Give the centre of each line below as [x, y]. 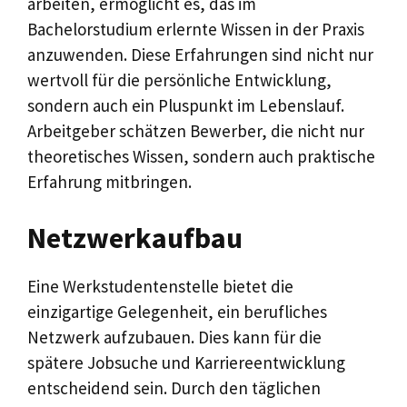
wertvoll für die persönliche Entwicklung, [179, 80]
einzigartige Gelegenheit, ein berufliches [177, 311]
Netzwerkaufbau [135, 238]
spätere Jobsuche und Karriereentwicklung [186, 362]
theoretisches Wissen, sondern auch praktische [201, 157]
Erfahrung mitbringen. [109, 182]
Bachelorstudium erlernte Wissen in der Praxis [196, 30]
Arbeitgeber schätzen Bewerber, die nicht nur [196, 131]
